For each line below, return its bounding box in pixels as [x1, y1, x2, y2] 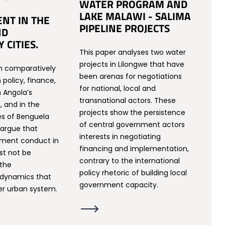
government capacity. [79, 180, 159, 190]
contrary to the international [79, 156, 180, 166]
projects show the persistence [79, 107, 186, 118]
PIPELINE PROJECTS [79, 20, 170, 36]
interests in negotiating [79, 132, 161, 142]
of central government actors [79, 120, 185, 130]
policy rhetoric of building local [79, 168, 187, 178]
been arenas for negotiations [79, 71, 182, 81]
